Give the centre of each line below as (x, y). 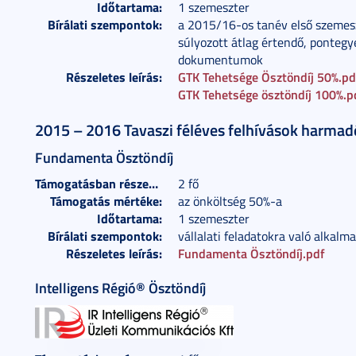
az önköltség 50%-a (230, 201)
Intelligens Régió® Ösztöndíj (120, 288)
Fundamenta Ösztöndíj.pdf (252, 253)
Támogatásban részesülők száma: (153, 183)
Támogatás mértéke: (106, 201)
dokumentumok (221, 60)
